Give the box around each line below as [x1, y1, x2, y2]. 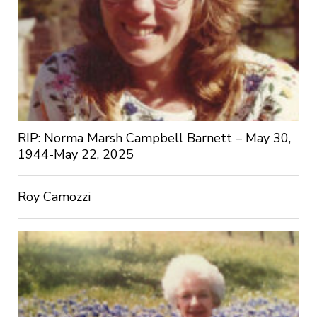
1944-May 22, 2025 [17, 146, 134, 163]
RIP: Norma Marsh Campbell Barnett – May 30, [17, 129, 291, 147]
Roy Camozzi [17, 188, 91, 206]
